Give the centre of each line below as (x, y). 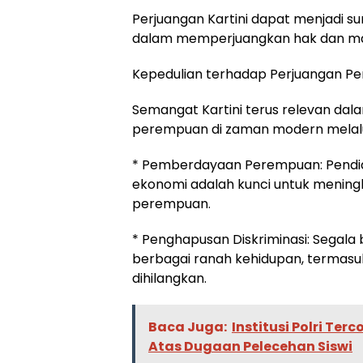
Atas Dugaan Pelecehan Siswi (250, 346)
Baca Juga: (188, 327)
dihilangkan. (169, 278)
